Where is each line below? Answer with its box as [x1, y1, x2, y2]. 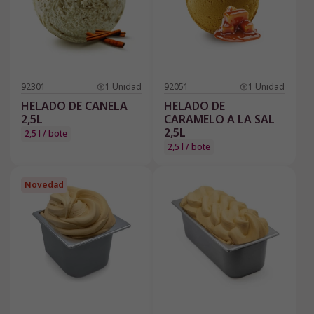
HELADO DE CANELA [21, 98, 128, 114]
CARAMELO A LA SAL [164, 111, 275, 128]
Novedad [25, 179, 64, 191]
